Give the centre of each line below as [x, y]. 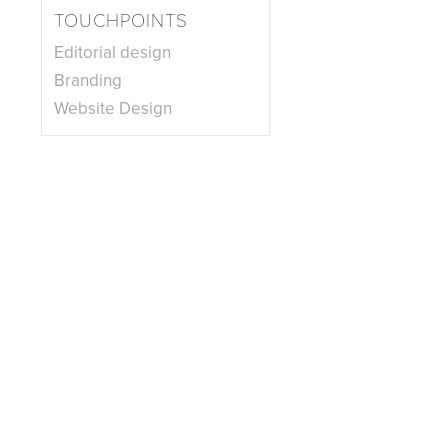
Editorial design [112, 52]
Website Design [113, 108]
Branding [88, 80]
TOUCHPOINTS [121, 21]
